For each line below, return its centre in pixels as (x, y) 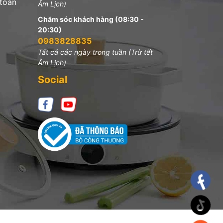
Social (53, 79)
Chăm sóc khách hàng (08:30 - (91, 19)
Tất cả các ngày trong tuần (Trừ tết (95, 52)
